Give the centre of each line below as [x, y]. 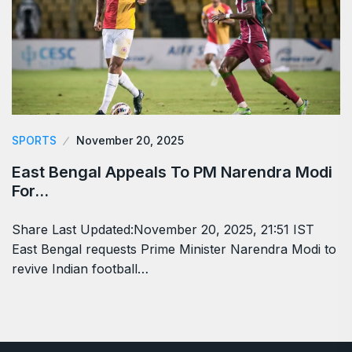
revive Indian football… [80, 269]
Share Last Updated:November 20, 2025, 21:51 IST [163, 230]
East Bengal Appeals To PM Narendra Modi [172, 172]
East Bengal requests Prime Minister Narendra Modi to [174, 249]
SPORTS [34, 141]
